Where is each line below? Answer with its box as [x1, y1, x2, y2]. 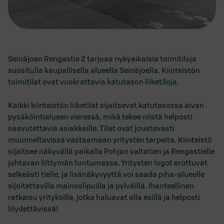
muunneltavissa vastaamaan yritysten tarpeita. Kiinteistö [8, 135, 212, 144]
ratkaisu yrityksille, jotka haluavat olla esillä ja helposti [8, 192, 200, 202]
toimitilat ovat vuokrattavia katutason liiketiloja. [8, 77, 179, 86]
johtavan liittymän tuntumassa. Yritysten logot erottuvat [8, 158, 207, 167]
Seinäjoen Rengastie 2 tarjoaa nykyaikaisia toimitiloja [8, 54, 196, 63]
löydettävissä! [8, 204, 58, 213]
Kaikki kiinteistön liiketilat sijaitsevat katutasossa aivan [8, 100, 204, 110]
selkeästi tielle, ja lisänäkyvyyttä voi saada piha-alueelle [8, 169, 204, 179]
